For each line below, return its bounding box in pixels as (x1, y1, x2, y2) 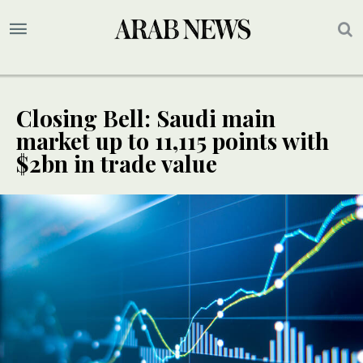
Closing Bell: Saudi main (16, 103, 275, 134)
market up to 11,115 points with (16, 126, 329, 156)
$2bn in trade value (16, 148, 217, 179)
